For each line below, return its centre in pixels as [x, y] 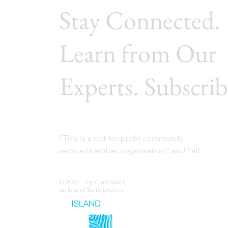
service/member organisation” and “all [129, 150]
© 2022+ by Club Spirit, [92, 182]
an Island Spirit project [91, 190]
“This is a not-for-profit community [121, 138]
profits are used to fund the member [125, 163]
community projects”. [98, 175]
